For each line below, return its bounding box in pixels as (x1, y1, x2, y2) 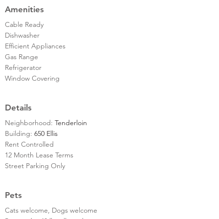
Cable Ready (5, 20, 44, 29)
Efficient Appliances (5, 41, 66, 50)
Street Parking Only (5, 161, 65, 170)
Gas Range (5, 52, 38, 61)
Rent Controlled (5, 139, 54, 149)
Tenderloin (55, 118, 87, 127)
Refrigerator (5, 63, 42, 72)
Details (5, 102, 32, 112)
